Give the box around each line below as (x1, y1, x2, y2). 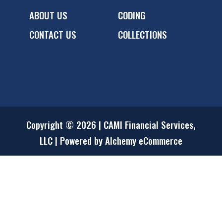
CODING (117, 8, 146, 22)
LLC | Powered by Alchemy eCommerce (39, 133, 182, 147)
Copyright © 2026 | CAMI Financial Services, (26, 117, 196, 131)
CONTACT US (29, 27, 76, 42)
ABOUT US (29, 8, 67, 22)
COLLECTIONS (117, 27, 167, 42)
